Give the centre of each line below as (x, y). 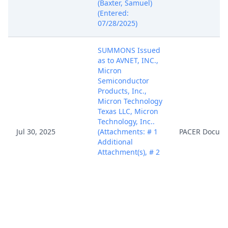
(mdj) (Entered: (123, 203)
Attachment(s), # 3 (129, 172)
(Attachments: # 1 (128, 132)
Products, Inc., (122, 91)
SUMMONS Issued (129, 50)
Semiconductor (123, 81)
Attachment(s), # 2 (129, 152)
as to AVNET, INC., (128, 60)
